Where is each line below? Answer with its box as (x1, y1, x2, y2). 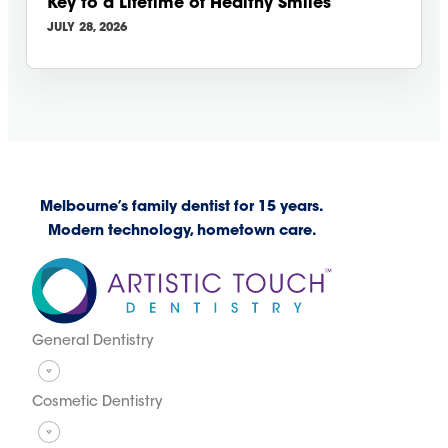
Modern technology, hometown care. (47, 223, 317, 239)
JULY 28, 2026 (47, 22, 127, 35)
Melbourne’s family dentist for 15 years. (40, 199, 324, 215)
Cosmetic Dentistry (32, 395, 162, 410)
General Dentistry (32, 334, 153, 349)
